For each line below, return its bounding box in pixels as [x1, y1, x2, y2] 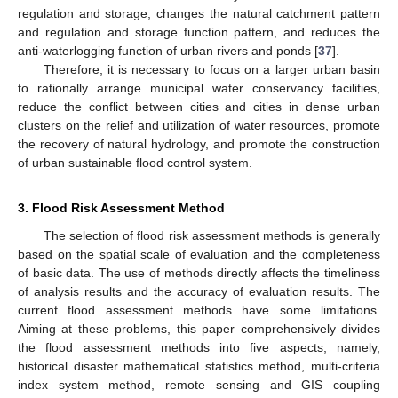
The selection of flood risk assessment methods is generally [43, 227, 380, 243]
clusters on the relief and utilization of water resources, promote [18, 117, 380, 132]
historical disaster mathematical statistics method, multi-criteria [18, 358, 380, 373]
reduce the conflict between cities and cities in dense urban [18, 99, 380, 114]
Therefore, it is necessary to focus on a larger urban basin [43, 61, 380, 76]
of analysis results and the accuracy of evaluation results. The [18, 283, 380, 298]
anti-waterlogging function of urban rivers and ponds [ [18, 43, 318, 58]
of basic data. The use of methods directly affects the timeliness [18, 265, 380, 280]
